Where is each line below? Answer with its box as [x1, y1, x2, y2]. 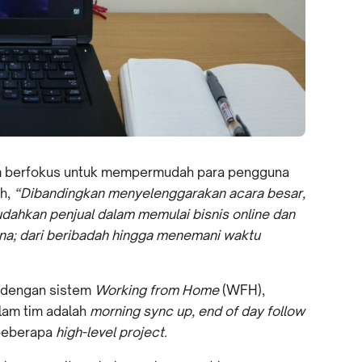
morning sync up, [90, 303, 195, 320]
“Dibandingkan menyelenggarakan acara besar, [14, 185, 305, 202]
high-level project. [56, 324, 170, 341]
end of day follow [198, 303, 305, 320]
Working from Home [95, 282, 222, 299]
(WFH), [222, 282, 265, 299]
